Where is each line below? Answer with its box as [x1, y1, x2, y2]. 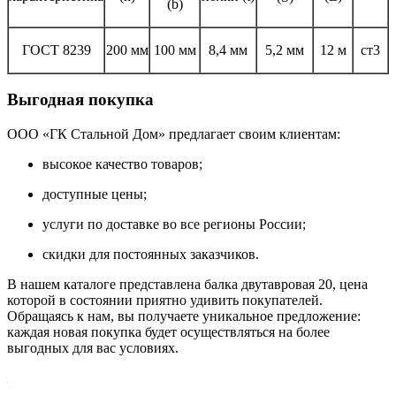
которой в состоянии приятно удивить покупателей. [7, 293, 323, 308]
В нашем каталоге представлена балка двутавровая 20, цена [7, 277, 368, 293]
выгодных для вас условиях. [7, 340, 179, 356]
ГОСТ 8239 [21, 42, 91, 57]
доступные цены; [42, 187, 147, 202]
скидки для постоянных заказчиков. [42, 247, 259, 263]
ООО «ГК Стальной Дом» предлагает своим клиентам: [7, 126, 340, 142]
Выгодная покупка [7, 90, 154, 110]
